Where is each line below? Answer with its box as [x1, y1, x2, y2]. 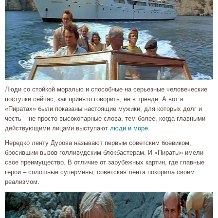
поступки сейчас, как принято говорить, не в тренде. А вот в [5, 95, 183, 103]
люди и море [110, 124, 148, 132]
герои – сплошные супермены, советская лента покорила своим [5, 168, 195, 176]
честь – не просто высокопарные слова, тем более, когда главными [5, 114, 205, 122]
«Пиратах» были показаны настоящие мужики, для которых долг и [5, 105, 202, 112]
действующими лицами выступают [5, 124, 110, 132]
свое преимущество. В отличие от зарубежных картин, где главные [5, 158, 204, 166]
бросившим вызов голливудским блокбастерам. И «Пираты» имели [5, 148, 203, 156]
